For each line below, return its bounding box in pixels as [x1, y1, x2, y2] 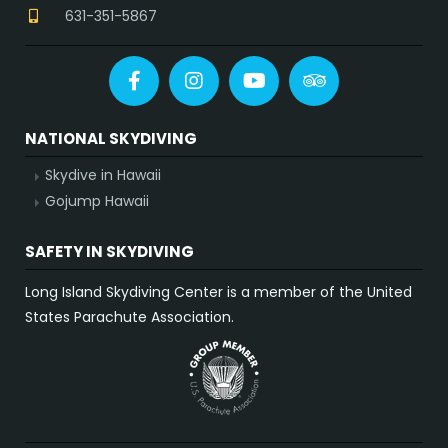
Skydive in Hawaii [45, 165, 161, 186]
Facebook [139, 66, 241, 95]
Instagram [202, 66, 310, 95]
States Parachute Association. [25, 307, 234, 328]
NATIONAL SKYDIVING [25, 128, 197, 150]
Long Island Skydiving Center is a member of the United [25, 282, 412, 303]
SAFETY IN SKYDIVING [25, 241, 194, 263]
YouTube [264, 66, 352, 95]
